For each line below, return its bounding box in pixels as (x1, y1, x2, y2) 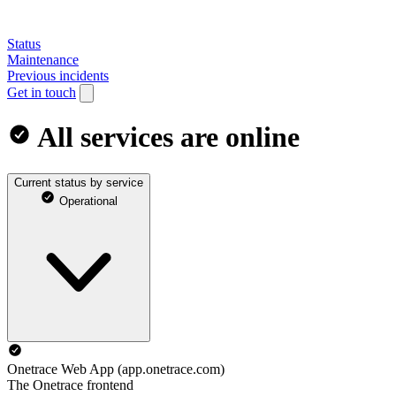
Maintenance (7, 52, 79, 67)
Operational (56, 194, 118, 208)
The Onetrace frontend (7, 377, 133, 392)
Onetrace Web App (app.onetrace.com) (7, 361, 225, 377)
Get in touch (7, 85, 76, 100)
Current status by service (14, 175, 143, 189)
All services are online (32, 121, 300, 154)
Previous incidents (7, 68, 109, 83)
